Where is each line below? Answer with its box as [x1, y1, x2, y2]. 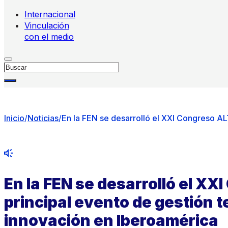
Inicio [4, 113, 24, 123]
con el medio [24, 32, 74, 42]
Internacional [24, 9, 75, 19]
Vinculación [24, 20, 69, 31]
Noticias [27, 113, 59, 123]
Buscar [4, 61, 31, 71]
